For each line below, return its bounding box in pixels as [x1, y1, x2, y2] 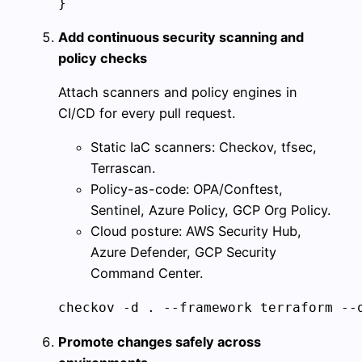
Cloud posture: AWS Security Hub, [90, 223, 301, 240]
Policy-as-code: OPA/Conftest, [90, 181, 283, 198]
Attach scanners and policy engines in [58, 84, 297, 101]
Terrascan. [90, 160, 155, 177]
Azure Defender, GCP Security [90, 244, 276, 261]
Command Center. [90, 265, 203, 282]
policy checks [58, 49, 147, 66]
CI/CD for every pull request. [58, 105, 235, 122]
